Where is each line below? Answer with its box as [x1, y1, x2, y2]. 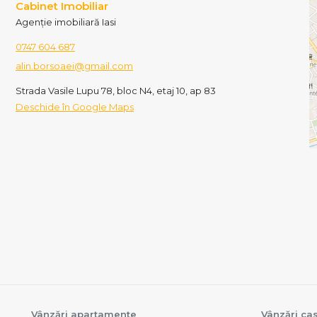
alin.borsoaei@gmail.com [16, 60, 133, 72]
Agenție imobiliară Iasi [16, 16, 116, 28]
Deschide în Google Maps [16, 101, 134, 113]
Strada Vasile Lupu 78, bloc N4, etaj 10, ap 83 [16, 85, 216, 97]
